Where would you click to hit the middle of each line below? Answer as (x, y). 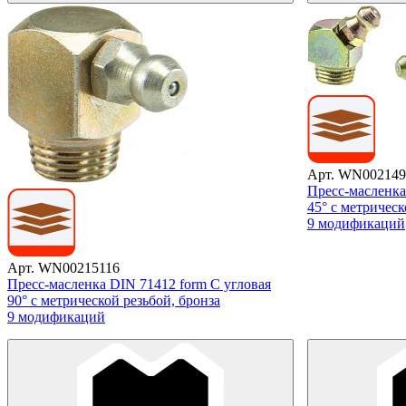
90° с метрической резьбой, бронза (114, 300)
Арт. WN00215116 (63, 267)
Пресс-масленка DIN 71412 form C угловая (139, 284)
